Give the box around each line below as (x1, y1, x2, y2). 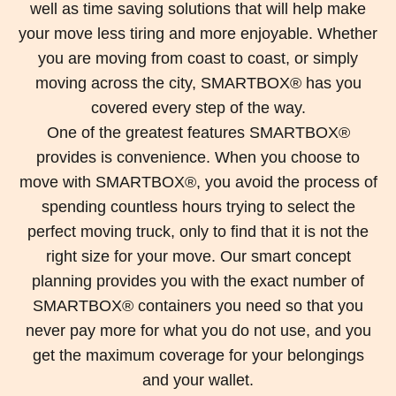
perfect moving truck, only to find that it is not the (27, 223, 369, 241)
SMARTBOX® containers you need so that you (33, 297, 363, 316)
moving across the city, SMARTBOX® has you (34, 74, 362, 93)
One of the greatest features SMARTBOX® (46, 124, 350, 142)
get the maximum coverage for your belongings (32, 346, 364, 365)
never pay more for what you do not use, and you (25, 322, 371, 340)
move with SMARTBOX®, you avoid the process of (19, 173, 377, 192)
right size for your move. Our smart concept (45, 247, 351, 266)
